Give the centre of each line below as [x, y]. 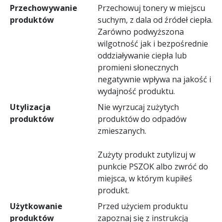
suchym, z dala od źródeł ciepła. [155, 20]
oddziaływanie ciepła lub [142, 55]
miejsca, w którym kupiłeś [145, 178]
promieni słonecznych [138, 67]
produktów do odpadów [142, 119]
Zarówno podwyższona [140, 31]
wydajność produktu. [136, 91]
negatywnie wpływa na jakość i [154, 79]
